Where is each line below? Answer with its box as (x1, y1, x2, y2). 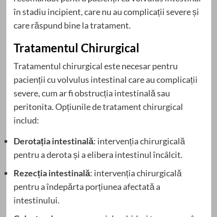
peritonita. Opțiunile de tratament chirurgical (13, 101, 183, 112)
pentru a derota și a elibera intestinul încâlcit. (13, 149, 183, 160)
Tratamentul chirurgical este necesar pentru (13, 60, 178, 71)
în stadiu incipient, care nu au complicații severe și (13, 6, 199, 17)
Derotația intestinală (13, 135, 93, 146)
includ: (13, 114, 39, 125)
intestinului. (13, 194, 60, 205)
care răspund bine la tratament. (13, 19, 131, 31)
